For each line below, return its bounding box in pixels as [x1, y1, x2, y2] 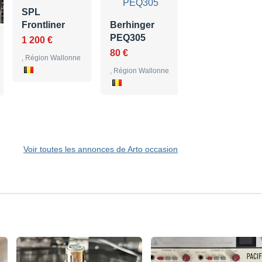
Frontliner [22, 19, 65, 30]
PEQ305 [110, 32, 146, 43]
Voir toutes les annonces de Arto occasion [23, 144, 178, 154]
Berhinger [110, 19, 154, 30]
